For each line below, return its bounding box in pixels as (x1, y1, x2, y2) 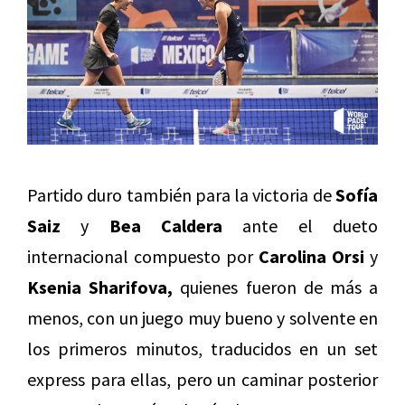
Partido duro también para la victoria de (27, 184, 335, 207)
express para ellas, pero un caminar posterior (27, 368, 378, 391)
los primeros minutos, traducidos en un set (27, 337, 378, 361)
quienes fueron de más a (173, 276, 379, 299)
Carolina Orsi (259, 245, 364, 268)
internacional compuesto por (27, 245, 259, 268)
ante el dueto (222, 214, 379, 238)
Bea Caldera (108, 214, 223, 238)
